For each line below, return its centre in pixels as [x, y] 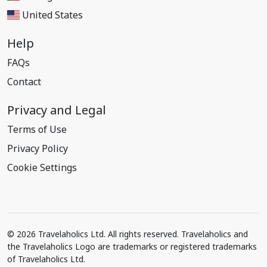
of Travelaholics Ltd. [46, 259]
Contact [24, 82]
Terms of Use [37, 129]
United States [53, 15]
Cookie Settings [42, 167]
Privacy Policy [38, 148]
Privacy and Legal [57, 110]
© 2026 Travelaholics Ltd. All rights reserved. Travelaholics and [128, 234]
